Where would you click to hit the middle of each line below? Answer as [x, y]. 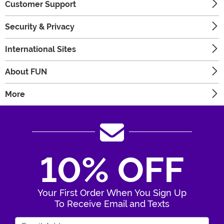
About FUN [26, 72]
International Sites [40, 49]
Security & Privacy [40, 27]
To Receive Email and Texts [112, 204]
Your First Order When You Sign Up [112, 193]
